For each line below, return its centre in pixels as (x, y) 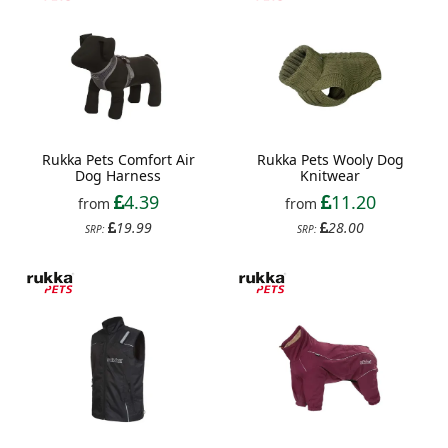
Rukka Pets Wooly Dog (330, 160)
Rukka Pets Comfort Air (118, 160)
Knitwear (330, 176)
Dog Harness (118, 176)
